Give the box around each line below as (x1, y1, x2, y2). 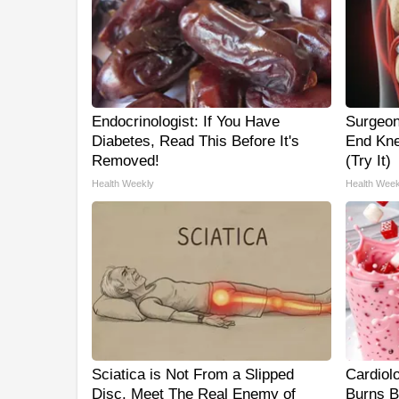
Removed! (92, 152, 159, 169)
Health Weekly (92, 178, 154, 189)
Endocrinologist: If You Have (92, 113, 280, 130)
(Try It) (345, 152, 391, 169)
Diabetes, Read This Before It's (92, 133, 299, 150)
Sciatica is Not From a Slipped (92, 366, 294, 383)
